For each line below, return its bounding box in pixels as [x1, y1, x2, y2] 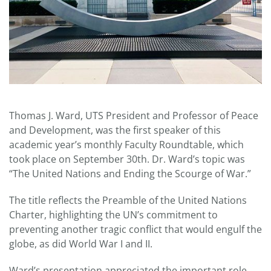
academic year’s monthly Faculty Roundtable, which [9, 137, 244, 151]
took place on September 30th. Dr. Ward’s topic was [9, 152, 245, 166]
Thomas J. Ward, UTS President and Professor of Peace [9, 108, 258, 122]
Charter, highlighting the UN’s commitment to [9, 207, 218, 221]
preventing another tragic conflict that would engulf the [9, 222, 262, 236]
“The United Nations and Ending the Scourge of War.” [9, 166, 251, 180]
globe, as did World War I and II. [9, 237, 152, 250]
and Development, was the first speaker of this [9, 123, 221, 137]
